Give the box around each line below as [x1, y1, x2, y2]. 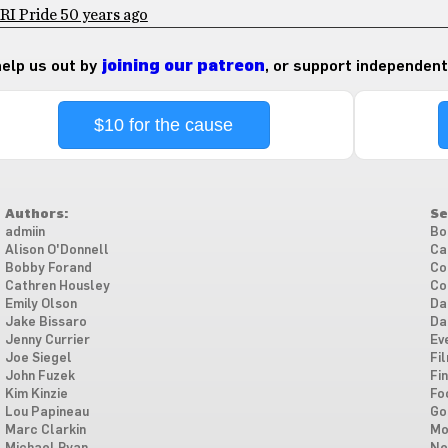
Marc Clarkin [4, 423, 86, 437]
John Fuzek [4, 369, 75, 383]
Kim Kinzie [4, 387, 68, 401]
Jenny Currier [4, 333, 90, 347]
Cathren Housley [4, 279, 110, 293]
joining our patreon [100, 57, 265, 74]
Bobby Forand [4, 261, 92, 275]
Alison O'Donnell [4, 243, 109, 257]
